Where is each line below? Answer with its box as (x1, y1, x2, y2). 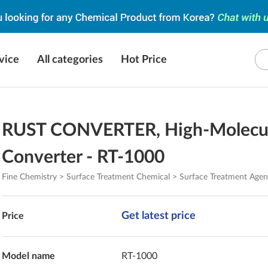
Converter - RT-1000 (2, 148, 165, 166)
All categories (37, 54, 103, 65)
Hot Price (121, 54, 167, 65)
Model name (2, 251, 56, 261)
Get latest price (121, 211, 196, 221)
